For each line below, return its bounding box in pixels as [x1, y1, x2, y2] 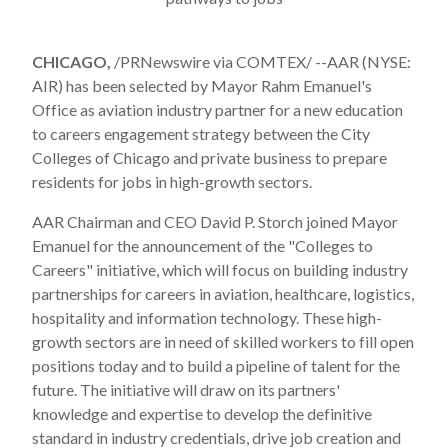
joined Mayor [303, 212, 398, 231]
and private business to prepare [170, 148, 387, 167]
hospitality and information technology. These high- [32, 308, 382, 327]
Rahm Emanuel [261, 76, 361, 95]
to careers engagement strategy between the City [32, 124, 370, 143]
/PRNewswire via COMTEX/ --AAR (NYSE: [111, 52, 411, 71]
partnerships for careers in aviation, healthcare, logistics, [32, 284, 414, 303]
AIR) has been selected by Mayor [32, 76, 261, 95]
